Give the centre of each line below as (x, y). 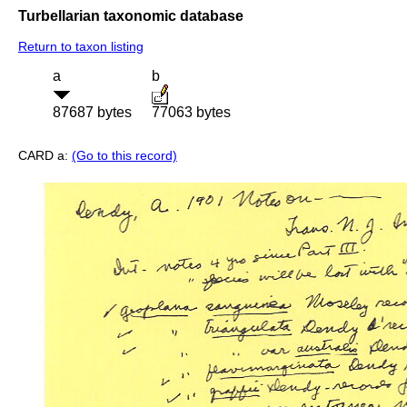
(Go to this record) (124, 156)
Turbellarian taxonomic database (131, 15)
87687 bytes (92, 113)
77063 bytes (191, 113)
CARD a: (45, 156)
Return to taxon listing (81, 47)
